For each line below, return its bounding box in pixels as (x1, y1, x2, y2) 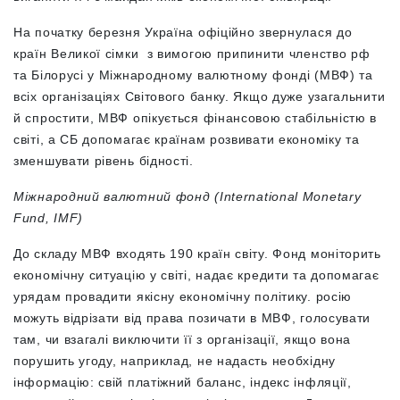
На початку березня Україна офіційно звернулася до (13, 25, 353, 40)
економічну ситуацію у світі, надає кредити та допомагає (13, 268, 379, 283)
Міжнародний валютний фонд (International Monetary (13, 189, 362, 204)
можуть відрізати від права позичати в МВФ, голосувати (13, 311, 371, 326)
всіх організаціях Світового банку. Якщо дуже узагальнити (13, 89, 386, 104)
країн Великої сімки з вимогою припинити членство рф (13, 46, 371, 62)
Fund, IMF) (13, 211, 83, 226)
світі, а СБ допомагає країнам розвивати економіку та (13, 132, 360, 147)
